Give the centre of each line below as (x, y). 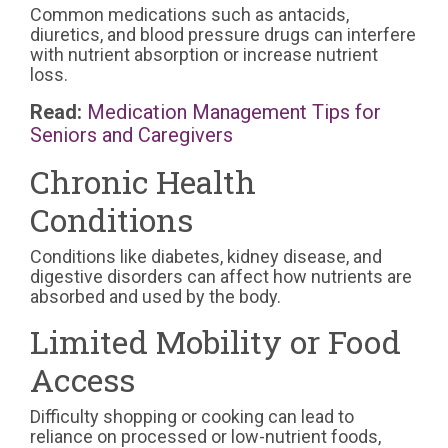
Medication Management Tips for (234, 111)
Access (82, 379)
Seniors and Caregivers (131, 134)
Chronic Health (143, 181)
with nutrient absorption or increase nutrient (204, 54)
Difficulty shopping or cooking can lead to (192, 416)
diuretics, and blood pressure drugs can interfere (223, 34)
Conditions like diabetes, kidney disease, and (206, 256)
